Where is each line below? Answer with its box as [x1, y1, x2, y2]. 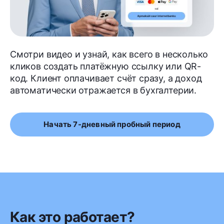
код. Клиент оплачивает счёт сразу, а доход [10, 72, 202, 83]
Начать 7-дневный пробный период [43, 119, 180, 129]
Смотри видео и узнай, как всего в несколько [10, 48, 208, 59]
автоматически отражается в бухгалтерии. [10, 84, 196, 95]
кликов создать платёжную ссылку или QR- [10, 60, 201, 71]
